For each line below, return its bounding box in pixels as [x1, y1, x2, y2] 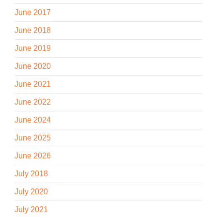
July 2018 [15, 169, 48, 178]
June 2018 [15, 26, 51, 34]
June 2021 [15, 79, 51, 88]
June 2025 [15, 133, 51, 142]
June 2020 [15, 62, 51, 70]
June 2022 [15, 97, 51, 106]
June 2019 [15, 44, 51, 52]
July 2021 [15, 205, 48, 214]
